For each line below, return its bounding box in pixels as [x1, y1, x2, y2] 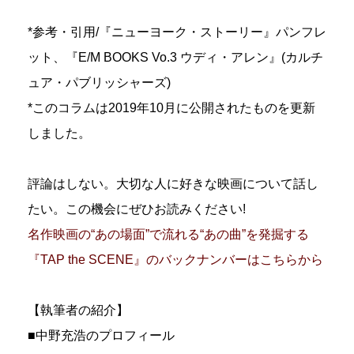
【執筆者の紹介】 [28, 303, 129, 317]
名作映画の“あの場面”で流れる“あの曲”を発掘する [28, 227, 309, 241]
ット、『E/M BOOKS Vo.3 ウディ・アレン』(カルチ [28, 50, 323, 64]
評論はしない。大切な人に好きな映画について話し [28, 176, 318, 190]
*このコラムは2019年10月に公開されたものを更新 [28, 100, 315, 115]
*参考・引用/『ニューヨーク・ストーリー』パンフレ [28, 24, 326, 39]
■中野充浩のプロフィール [28, 328, 175, 342]
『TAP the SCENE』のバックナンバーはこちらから [28, 252, 323, 266]
